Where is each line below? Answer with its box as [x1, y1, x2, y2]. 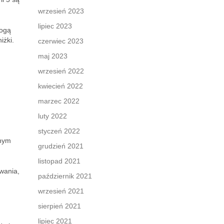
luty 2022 [38, 112, 67, 120]
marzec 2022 [38, 97, 79, 105]
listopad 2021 [38, 157, 80, 165]
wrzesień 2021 [38, 187, 84, 195]
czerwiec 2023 [38, 37, 83, 45]
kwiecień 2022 [38, 82, 83, 90]
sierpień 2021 [38, 202, 81, 210]
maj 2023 [38, 52, 67, 60]
